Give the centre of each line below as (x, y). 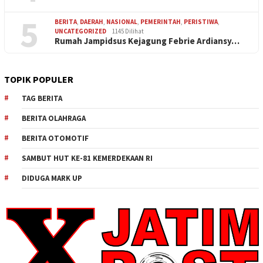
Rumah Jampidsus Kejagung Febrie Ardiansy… (147, 41)
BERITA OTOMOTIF (55, 138)
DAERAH (92, 21)
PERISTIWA (201, 21)
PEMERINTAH (161, 21)
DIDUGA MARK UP (52, 178)
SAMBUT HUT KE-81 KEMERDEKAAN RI (87, 158)
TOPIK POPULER (39, 79)
